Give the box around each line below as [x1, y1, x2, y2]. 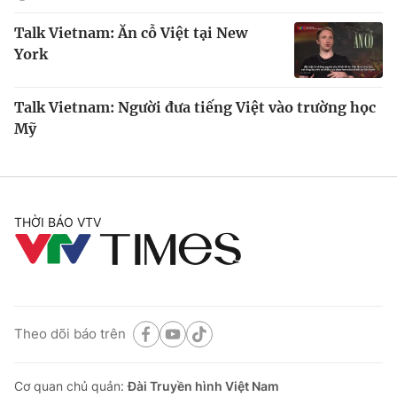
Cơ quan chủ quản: [14, 378, 128, 393]
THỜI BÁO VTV [14, 214, 101, 230]
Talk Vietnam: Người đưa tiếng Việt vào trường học [14, 97, 376, 116]
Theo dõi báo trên [14, 325, 126, 343]
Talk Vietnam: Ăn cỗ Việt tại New [14, 24, 247, 43]
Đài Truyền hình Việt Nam [128, 378, 279, 393]
